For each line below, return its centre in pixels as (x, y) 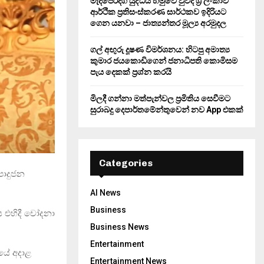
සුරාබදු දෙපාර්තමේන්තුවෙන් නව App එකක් (167, 110)
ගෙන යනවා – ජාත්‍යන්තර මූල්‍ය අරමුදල (158, 23)
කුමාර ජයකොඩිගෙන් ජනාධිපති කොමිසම (164, 61)
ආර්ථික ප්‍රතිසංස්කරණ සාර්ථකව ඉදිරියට (158, 12)
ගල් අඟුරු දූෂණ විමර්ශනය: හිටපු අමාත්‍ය (160, 49)
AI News (105, 193)
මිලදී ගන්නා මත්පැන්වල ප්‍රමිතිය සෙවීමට (160, 98)
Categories (126, 163)
